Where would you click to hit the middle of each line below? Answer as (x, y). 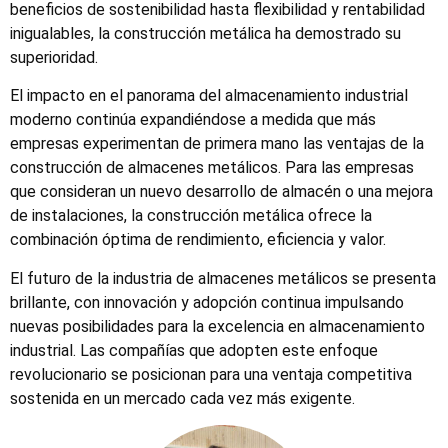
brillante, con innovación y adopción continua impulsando (207, 302)
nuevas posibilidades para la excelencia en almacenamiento (217, 326)
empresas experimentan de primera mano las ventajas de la (217, 144)
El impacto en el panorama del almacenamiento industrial (209, 96)
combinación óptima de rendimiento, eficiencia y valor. (198, 240)
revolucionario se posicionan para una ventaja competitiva (211, 374)
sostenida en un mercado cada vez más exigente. (182, 398)
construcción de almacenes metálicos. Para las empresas (212, 168)
